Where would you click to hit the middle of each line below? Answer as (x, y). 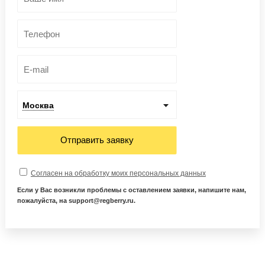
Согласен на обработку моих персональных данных (118, 173)
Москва (38, 105)
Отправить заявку (97, 140)
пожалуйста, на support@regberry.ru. (76, 201)
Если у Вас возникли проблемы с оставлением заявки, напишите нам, (131, 190)
